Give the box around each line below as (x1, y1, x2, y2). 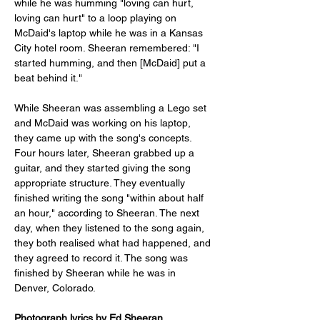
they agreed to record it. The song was (14, 252, 191, 264)
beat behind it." (14, 72, 82, 84)
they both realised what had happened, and (14, 237, 214, 249)
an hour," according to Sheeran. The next (14, 207, 202, 219)
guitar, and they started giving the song (14, 162, 194, 174)
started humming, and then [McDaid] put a (14, 57, 209, 69)
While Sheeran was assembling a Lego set (14, 102, 209, 114)
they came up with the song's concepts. (14, 132, 194, 144)
